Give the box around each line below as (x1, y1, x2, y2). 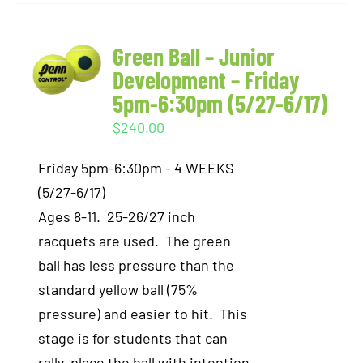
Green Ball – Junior (113, 41, 275, 70)
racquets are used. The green (38, 232, 232, 250)
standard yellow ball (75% (38, 280, 199, 298)
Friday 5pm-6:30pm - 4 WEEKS (38, 159, 235, 177)
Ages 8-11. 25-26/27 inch (38, 207, 196, 225)
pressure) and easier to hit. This (38, 305, 248, 322)
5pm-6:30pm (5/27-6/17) (113, 88, 328, 117)
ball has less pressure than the (38, 256, 235, 274)
